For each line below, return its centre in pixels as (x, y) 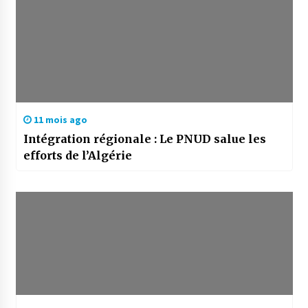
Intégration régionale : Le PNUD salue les (144, 139)
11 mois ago (59, 120)
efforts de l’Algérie (77, 156)
